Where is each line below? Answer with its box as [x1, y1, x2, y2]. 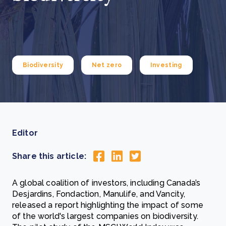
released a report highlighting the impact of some [12, 200, 203, 210]
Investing [150, 62, 182, 69]
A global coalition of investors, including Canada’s [12, 178, 201, 188]
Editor [12, 128, 38, 138]
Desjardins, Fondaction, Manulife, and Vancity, [12, 189, 186, 199]
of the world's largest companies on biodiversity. [12, 211, 198, 221]
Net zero [91, 62, 122, 69]
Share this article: [12, 151, 87, 161]
